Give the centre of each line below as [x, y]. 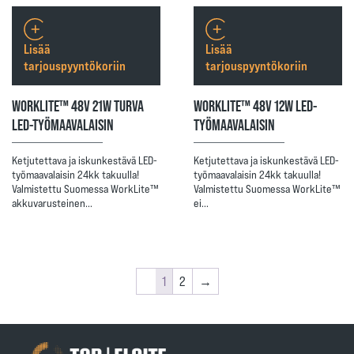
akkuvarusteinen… [52, 203]
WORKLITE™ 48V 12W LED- [255, 105]
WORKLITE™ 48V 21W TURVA [78, 105]
